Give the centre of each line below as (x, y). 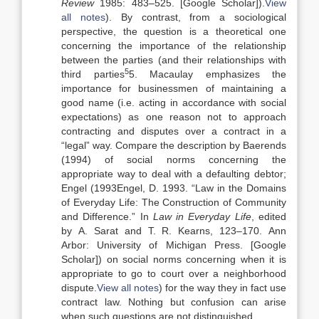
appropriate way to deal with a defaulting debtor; (174, 174)
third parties (93, 74)
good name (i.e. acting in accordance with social (174, 103)
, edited (269, 216)
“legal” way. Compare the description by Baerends (174, 145)
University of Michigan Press (168, 245)
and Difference (95, 216)
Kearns (191, 231)
